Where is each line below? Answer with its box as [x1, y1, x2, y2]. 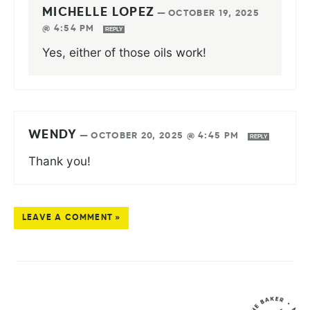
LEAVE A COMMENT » [22, 213, 121, 222]
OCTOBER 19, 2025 [168, 8, 259, 18]
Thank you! [28, 153, 91, 168]
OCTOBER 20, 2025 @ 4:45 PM [91, 131, 242, 140]
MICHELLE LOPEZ [42, 6, 155, 19]
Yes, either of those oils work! [42, 44, 206, 60]
